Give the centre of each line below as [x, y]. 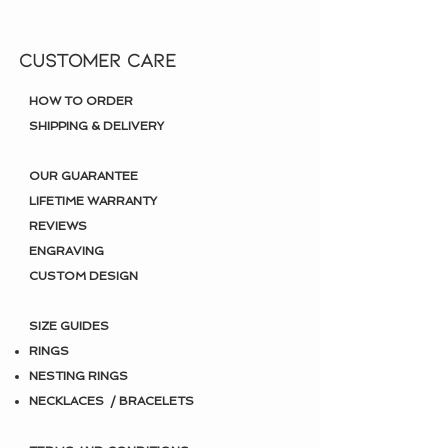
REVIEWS [58, 226]
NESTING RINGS [78, 376]
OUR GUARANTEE [83, 176]
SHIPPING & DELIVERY [96, 126]
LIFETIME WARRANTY [93, 201]
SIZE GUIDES [69, 326]
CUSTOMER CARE [97, 60]
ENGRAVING [66, 251]
